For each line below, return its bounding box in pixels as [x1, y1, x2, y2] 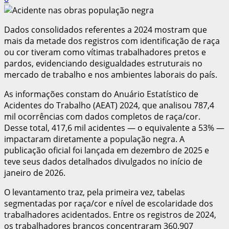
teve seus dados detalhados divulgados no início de [4, 155, 202, 167]
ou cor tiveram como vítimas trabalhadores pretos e [4, 46, 206, 58]
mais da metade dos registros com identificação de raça [4, 35, 220, 47]
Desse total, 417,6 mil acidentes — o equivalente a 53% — [4, 122, 224, 133]
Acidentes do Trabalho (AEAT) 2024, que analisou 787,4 [4, 99, 214, 111]
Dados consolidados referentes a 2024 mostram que [4, 24, 207, 35]
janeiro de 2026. [4, 167, 65, 178]
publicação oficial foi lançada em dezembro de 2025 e [4, 144, 209, 156]
